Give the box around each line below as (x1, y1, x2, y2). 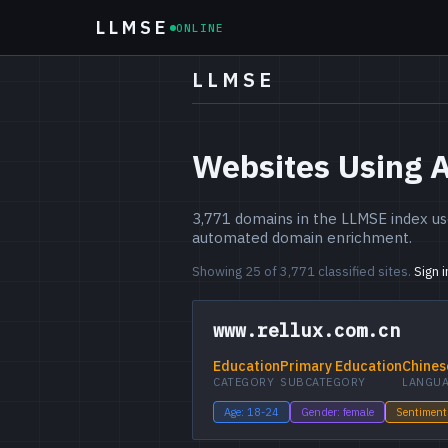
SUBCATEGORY (280, 374, 366, 389)
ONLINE (176, 20, 224, 35)
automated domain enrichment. (192, 227, 412, 247)
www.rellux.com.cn (213, 319, 400, 343)
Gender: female (301, 404, 374, 419)
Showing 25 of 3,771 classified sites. (192, 262, 414, 280)
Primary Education (280, 356, 402, 375)
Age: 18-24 (224, 404, 279, 419)
